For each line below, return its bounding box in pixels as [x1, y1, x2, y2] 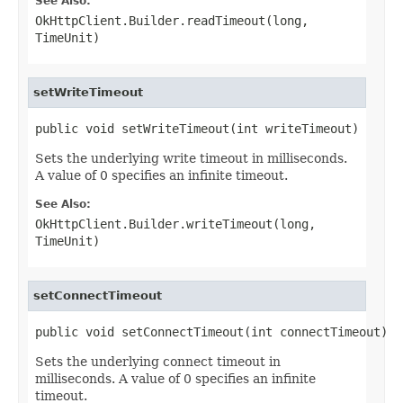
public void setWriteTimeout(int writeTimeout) [35, 121, 359, 136]
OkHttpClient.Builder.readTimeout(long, [35, 13, 309, 28]
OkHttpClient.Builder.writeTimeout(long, [35, 216, 316, 231]
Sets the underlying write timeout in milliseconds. [35, 150, 347, 166]
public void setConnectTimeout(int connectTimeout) [35, 324, 388, 339]
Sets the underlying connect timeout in [35, 354, 281, 369]
